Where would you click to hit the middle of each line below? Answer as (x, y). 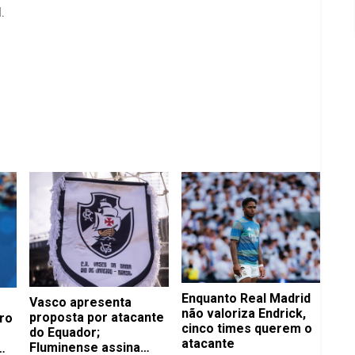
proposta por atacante (97, 318)
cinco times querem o (246, 329)
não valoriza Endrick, (243, 314)
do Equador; (65, 333)
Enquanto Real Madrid (246, 299)
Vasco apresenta (80, 303)
